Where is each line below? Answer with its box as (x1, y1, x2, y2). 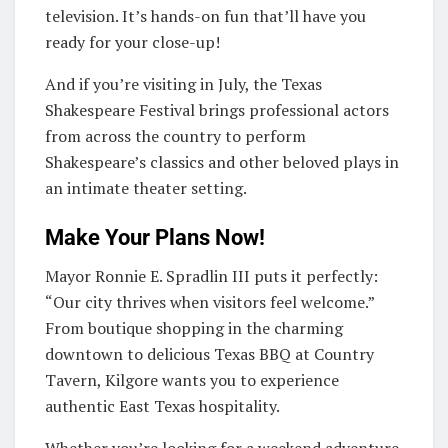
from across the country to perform (45, 124, 306, 147)
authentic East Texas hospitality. (45, 395, 280, 418)
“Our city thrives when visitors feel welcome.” (45, 291, 374, 314)
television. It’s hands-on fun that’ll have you (45, 4, 366, 27)
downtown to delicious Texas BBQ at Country (45, 343, 374, 366)
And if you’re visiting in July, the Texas (45, 72, 322, 95)
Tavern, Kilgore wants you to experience (45, 369, 339, 392)
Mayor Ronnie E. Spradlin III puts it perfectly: (45, 265, 378, 288)
